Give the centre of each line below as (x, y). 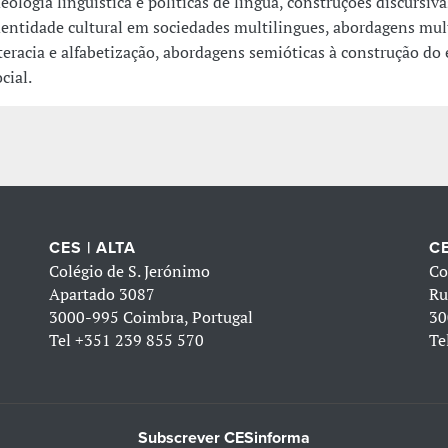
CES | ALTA (93, 248)
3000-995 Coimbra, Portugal (151, 317)
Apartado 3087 (102, 294)
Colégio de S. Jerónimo (130, 271)
